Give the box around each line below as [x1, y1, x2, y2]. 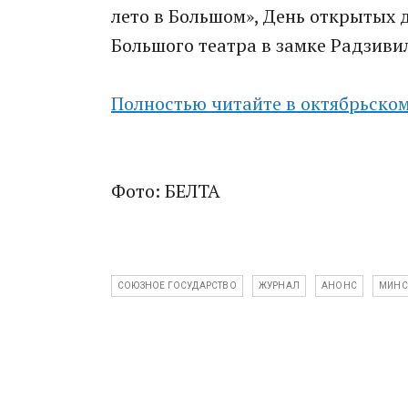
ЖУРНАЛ [258, 280, 301, 291]
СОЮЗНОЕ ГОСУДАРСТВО [117, 280, 237, 291]
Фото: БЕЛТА [111, 178, 220, 203]
